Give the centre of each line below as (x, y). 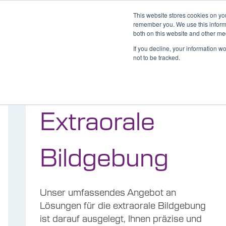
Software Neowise (156, 44)
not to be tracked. (157, 57)
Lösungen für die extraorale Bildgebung (123, 205)
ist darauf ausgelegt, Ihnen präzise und (121, 218)
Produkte (110, 44)
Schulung (202, 44)
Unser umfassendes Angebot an (108, 192)
